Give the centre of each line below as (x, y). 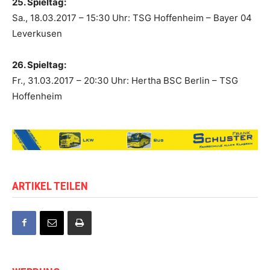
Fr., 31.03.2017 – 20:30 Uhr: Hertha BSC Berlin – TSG (125, 80)
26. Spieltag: (39, 64)
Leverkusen (37, 33)
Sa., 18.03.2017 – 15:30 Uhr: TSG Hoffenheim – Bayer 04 (132, 17)
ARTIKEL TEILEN (50, 186)
